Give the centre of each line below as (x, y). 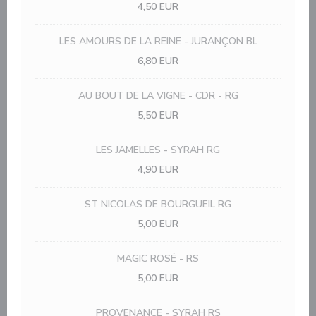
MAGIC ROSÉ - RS (158, 259)
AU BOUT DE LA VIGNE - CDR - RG (158, 96)
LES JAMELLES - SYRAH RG (158, 150)
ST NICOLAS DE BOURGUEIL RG (158, 204)
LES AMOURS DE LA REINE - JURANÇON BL (158, 41)
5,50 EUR (158, 115)
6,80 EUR (158, 61)
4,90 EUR (158, 170)
